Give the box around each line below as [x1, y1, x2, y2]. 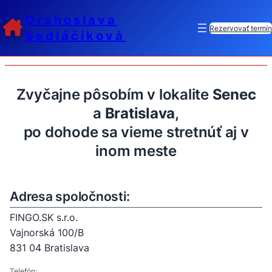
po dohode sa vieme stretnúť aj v [23, 123, 249, 141]
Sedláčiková [25, 29, 125, 43]
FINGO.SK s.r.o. [10, 211, 78, 223]
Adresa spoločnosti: [10, 188, 130, 204]
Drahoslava [25, 13, 117, 27]
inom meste [95, 141, 177, 160]
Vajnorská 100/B [10, 226, 84, 239]
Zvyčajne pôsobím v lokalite [16, 85, 212, 103]
